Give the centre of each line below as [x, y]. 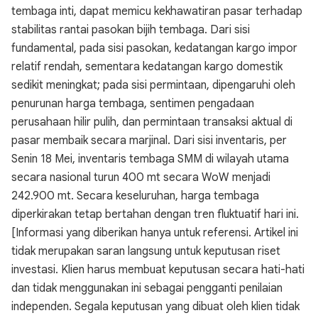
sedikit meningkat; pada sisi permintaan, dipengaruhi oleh [153, 85]
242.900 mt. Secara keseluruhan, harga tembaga [135, 196]
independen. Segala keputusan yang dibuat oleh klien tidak [155, 307]
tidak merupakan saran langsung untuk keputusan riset [146, 251]
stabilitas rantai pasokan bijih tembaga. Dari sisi [131, 30]
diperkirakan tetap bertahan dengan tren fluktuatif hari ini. [155, 214]
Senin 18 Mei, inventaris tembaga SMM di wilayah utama [150, 159]
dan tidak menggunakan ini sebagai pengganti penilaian [147, 288]
